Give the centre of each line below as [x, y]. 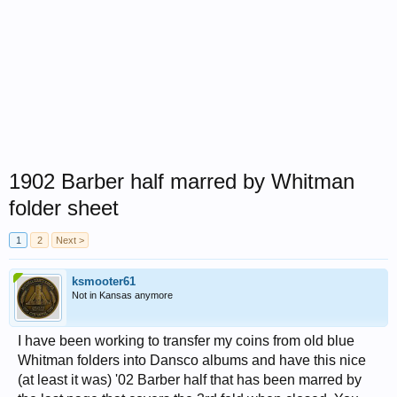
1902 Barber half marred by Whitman [182, 181]
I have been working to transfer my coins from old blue [186, 341]
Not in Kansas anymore [122, 295]
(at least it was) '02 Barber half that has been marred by [190, 380]
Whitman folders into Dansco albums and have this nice [192, 360]
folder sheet [64, 208]
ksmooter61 [104, 281]
